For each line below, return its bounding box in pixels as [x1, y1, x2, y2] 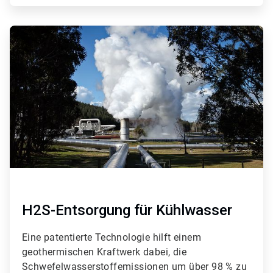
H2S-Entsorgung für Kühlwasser [22, 202, 232, 219]
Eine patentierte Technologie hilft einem [22, 232, 201, 244]
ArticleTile [9, 25, 46, 35]
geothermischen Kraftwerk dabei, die [22, 246, 186, 258]
